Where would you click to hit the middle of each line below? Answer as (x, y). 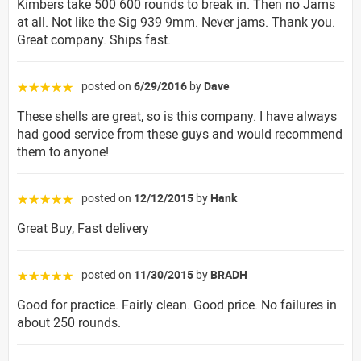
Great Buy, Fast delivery (83, 228)
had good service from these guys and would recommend (180, 133)
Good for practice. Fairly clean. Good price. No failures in (177, 304)
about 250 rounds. (69, 322)
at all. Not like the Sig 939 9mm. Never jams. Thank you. (176, 21)
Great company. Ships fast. (94, 39)
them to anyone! (63, 151)
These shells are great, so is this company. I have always (177, 116)
